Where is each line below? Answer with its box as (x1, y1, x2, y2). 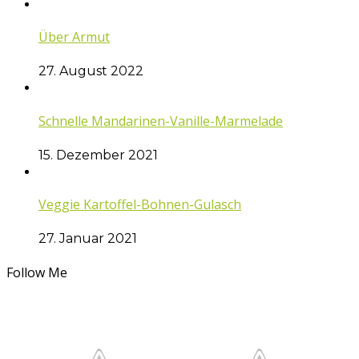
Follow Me (6, 263, 67, 281)
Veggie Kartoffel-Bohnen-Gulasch (38, 196, 241, 214)
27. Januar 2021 (38, 231, 137, 247)
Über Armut (38, 28, 110, 46)
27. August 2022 (38, 63, 143, 79)
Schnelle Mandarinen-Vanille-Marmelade (38, 111, 283, 130)
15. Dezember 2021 (38, 147, 158, 163)
